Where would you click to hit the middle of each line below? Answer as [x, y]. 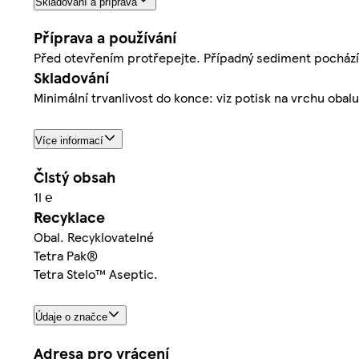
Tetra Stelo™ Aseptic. [96, 274]
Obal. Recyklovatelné [94, 237]
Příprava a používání [105, 38]
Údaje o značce [71, 317]
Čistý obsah [75, 177]
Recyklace [69, 217]
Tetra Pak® [66, 256]
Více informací [69, 141]
